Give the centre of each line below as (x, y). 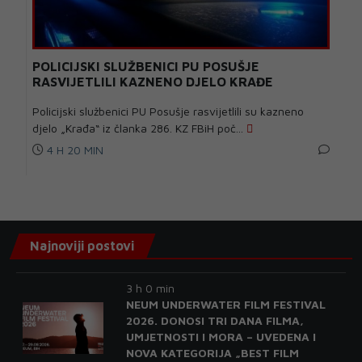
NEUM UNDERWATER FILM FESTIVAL (225, 304)
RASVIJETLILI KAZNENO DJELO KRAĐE (153, 81)
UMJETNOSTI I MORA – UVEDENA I (221, 336)
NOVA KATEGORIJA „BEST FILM (212, 352)
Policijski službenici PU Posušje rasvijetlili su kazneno (168, 111)
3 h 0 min (150, 288)
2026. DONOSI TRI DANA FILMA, (215, 320)
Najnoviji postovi (82, 245)
